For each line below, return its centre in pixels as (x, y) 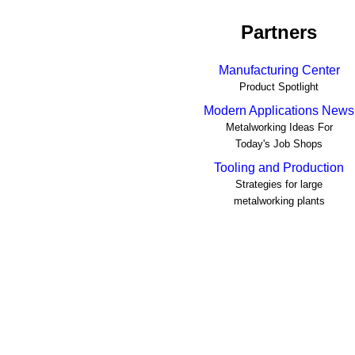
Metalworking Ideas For (279, 127)
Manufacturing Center (279, 70)
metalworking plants (279, 200)
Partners (279, 32)
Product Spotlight (279, 86)
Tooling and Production (279, 167)
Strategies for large (279, 184)
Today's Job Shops (279, 143)
